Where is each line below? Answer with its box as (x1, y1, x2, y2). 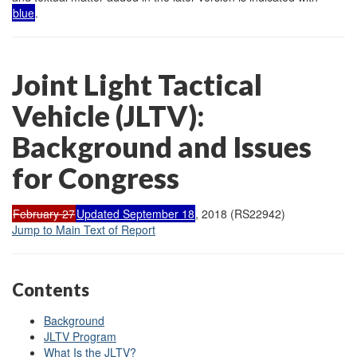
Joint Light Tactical (12, 66, 262, 102)
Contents (12, 278, 89, 300)
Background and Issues (12, 128, 312, 164)
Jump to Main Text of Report (12, 221, 155, 237)
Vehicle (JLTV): (12, 97, 205, 133)
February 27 (13, 205, 75, 222)
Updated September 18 (76, 205, 194, 222)
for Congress (12, 159, 179, 195)
